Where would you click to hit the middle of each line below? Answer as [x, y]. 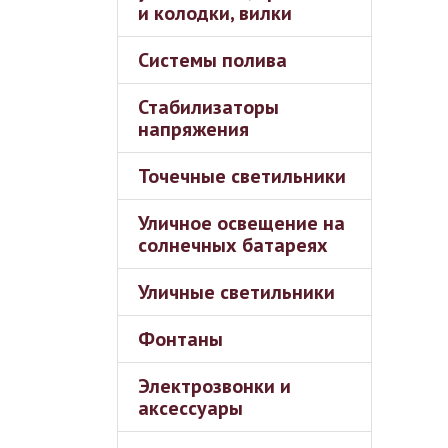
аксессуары [190, 408]
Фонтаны [180, 339]
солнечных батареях [233, 245]
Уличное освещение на [241, 223]
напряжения [193, 129]
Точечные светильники [242, 176]
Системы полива [212, 60]
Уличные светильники [236, 292]
